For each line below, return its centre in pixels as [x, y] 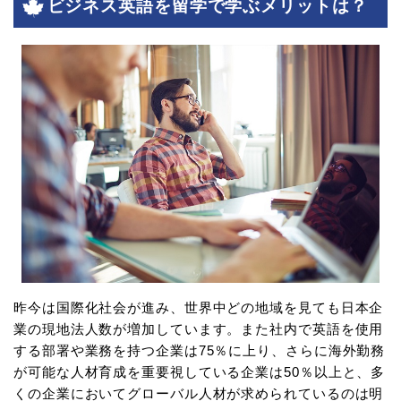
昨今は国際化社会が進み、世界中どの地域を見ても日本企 [199, 307]
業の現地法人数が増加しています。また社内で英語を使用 [199, 328]
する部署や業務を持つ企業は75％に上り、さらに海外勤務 [200, 350]
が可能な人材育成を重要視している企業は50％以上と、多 [200, 371]
